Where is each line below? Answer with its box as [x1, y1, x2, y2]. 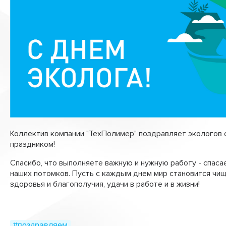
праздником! [10, 139, 55, 149]
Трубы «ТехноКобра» [35, 63, 110, 73]
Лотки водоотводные [35, 3, 114, 13]
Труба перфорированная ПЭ [35, 43, 138, 53]
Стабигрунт [35, 23, 78, 33]
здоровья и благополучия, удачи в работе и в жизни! [10, 179, 202, 189]
